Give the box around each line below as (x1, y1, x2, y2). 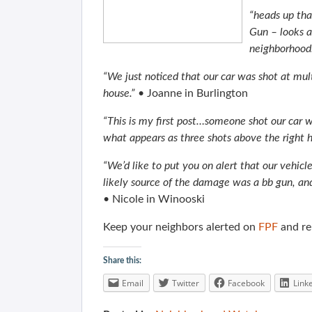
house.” (103, 88, 135, 99)
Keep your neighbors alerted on (103, 221, 258, 233)
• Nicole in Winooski (103, 194, 205, 205)
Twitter (172, 277, 199, 289)
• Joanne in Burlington (135, 88, 248, 99)
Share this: (103, 256, 141, 265)
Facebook (228, 277, 265, 289)
